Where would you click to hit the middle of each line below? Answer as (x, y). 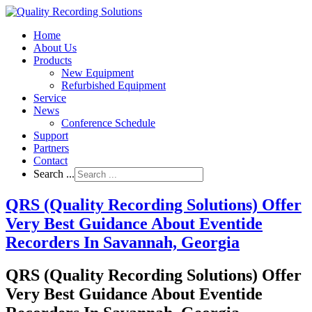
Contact (50, 161)
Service (50, 98)
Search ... (54, 174)
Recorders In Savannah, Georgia (123, 242)
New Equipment (97, 73)
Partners (51, 148)
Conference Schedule (108, 123)
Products (53, 60)
